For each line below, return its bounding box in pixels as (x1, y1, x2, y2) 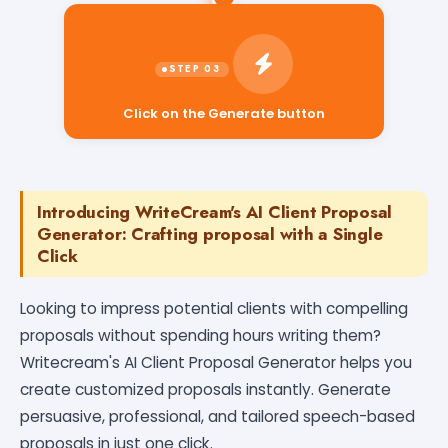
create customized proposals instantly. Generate (20, 378, 391, 400)
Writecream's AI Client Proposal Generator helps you (20, 351, 412, 373)
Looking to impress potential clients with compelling (20, 297, 408, 319)
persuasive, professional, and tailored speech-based (20, 405, 415, 427)
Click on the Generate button (123, 101, 325, 121)
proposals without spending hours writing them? (20, 324, 381, 346)
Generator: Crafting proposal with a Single (37, 221, 383, 246)
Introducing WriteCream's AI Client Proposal (37, 199, 393, 224)
